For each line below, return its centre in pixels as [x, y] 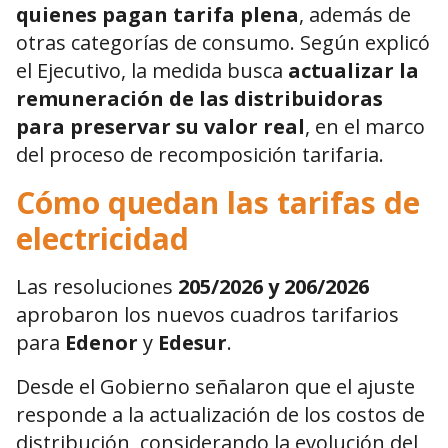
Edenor [101, 343]
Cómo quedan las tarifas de [218, 203]
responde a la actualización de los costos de [220, 415]
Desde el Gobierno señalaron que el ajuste [215, 387]
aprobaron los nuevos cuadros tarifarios [207, 315]
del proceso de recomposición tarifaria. [200, 155]
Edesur [192, 343]
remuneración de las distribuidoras [199, 99]
